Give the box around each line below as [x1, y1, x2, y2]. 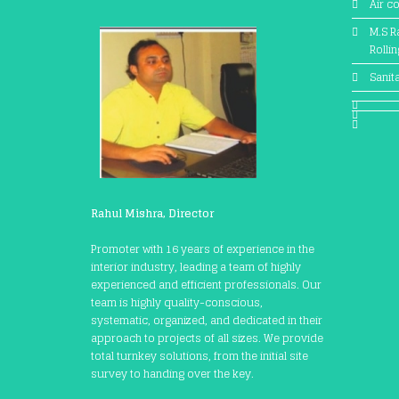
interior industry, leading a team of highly [91, 256, 301, 276]
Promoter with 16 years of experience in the [91, 239, 314, 258]
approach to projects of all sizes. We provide [91, 328, 323, 347]
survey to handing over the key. [91, 363, 254, 383]
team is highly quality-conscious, [91, 292, 263, 312]
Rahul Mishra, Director [91, 203, 214, 223]
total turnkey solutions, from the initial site [91, 346, 308, 365]
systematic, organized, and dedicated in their [91, 310, 322, 330]
